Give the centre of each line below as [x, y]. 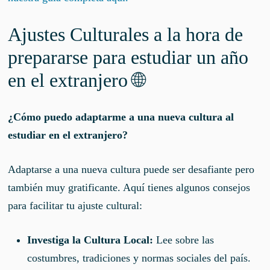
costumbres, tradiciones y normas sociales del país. [139, 258]
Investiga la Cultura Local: [90, 240]
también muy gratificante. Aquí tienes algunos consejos [129, 187]
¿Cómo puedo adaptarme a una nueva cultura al [121, 117]
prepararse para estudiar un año [128, 57]
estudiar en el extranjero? [68, 135]
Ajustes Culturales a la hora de [126, 34]
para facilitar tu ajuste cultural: [75, 205]
